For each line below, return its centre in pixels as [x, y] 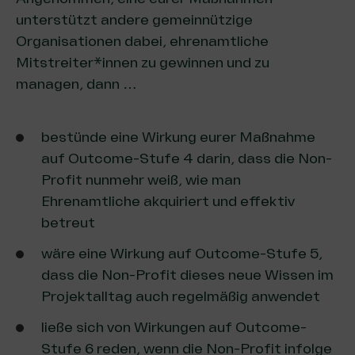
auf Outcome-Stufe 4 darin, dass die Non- [187, 158]
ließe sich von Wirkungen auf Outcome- [174, 327]
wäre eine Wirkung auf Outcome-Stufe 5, [182, 254]
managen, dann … [76, 84]
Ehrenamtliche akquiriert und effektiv [168, 201]
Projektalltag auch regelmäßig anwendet [181, 296]
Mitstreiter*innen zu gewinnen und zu [143, 63]
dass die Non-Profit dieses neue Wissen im [187, 275]
